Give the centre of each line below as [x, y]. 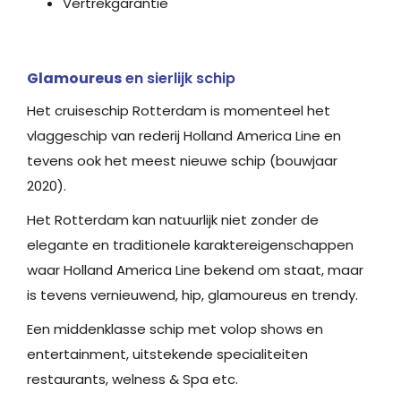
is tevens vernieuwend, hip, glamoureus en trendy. [192, 295]
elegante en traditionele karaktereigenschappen [190, 245]
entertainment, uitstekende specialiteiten [167, 354]
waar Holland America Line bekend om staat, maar [195, 270]
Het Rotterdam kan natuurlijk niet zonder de [173, 220]
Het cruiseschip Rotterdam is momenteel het [179, 111]
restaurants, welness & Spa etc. [132, 379]
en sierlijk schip [179, 78]
